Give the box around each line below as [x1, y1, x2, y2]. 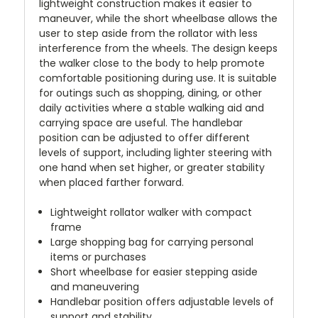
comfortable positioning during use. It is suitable [39, 70, 277, 85]
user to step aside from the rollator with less [39, 26, 258, 40]
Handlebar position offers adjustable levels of [50, 294, 275, 309]
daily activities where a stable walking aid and [39, 100, 264, 115]
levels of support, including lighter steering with [39, 145, 272, 160]
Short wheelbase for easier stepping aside [50, 264, 258, 279]
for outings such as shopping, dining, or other [39, 85, 262, 100]
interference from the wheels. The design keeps [39, 40, 278, 55]
